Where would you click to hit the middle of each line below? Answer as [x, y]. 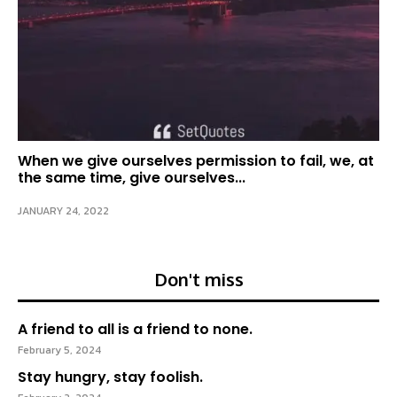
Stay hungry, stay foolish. [110, 377]
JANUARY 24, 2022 [63, 211]
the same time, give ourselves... [132, 178]
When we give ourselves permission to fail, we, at [196, 161]
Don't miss [198, 279]
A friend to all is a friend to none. [135, 329]
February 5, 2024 [59, 350]
